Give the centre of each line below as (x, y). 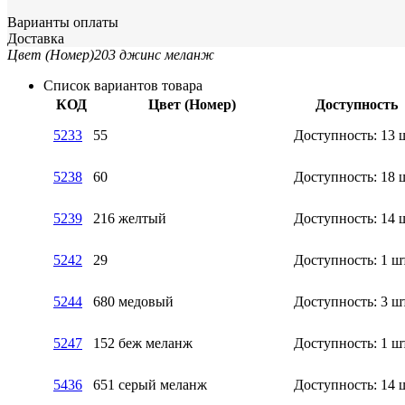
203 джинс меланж (154, 54)
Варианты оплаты (63, 22)
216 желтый (130, 218)
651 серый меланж (150, 384)
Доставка (36, 38)
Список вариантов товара (123, 85)
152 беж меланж (143, 343)
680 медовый (133, 301)
